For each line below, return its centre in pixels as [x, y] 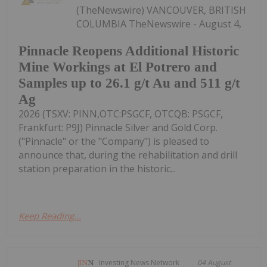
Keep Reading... [50, 216]
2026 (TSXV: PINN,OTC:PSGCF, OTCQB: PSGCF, [121, 114]
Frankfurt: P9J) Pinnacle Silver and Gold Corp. [118, 128]
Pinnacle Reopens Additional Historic [129, 51]
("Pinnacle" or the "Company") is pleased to [114, 142]
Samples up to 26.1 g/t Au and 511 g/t [129, 83]
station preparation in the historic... [97, 169]
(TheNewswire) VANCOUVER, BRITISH [162, 10]
